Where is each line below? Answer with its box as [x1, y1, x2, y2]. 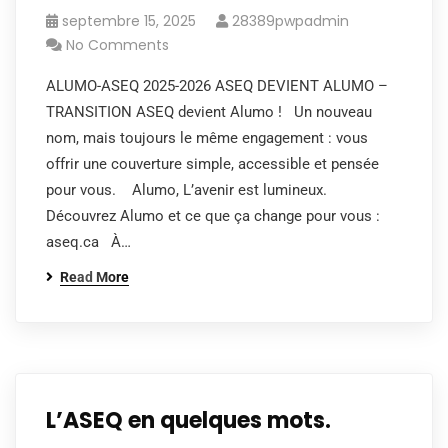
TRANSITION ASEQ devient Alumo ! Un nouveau [46, 103, 372, 121]
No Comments [66, 35, 169, 55]
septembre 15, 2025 [62, 11, 196, 31]
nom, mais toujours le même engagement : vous [46, 129, 368, 147]
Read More [60, 269, 129, 285]
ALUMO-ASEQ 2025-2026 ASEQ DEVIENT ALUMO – [46, 77, 388, 95]
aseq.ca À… [46, 233, 131, 251]
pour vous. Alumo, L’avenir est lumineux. [46, 181, 335, 199]
